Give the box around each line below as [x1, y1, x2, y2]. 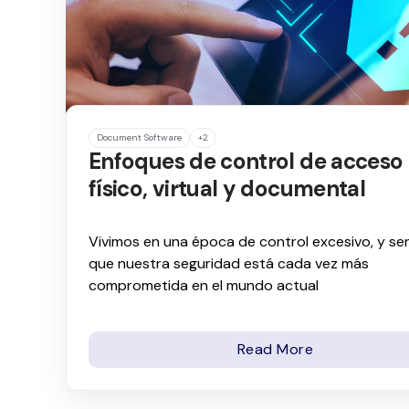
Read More [236, 339, 314, 359]
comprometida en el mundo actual [89, 276, 319, 296]
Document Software [97, 131, 182, 144]
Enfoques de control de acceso [89, 147, 404, 176]
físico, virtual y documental [89, 174, 366, 204]
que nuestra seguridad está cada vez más [89, 254, 369, 274]
